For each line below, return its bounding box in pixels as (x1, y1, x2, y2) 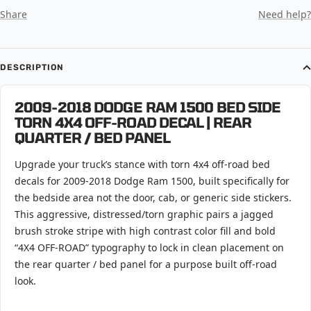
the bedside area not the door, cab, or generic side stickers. (15, 190, 292, 204)
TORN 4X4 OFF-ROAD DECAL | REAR (15, 113, 252, 131)
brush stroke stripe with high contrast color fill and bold (15, 224, 276, 237)
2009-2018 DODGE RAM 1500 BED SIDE (15, 98, 281, 115)
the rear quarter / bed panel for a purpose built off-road (15, 257, 277, 271)
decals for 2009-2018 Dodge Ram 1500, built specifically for (15, 174, 289, 187)
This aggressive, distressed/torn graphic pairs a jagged (15, 207, 274, 221)
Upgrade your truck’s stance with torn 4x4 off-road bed (15, 157, 270, 171)
